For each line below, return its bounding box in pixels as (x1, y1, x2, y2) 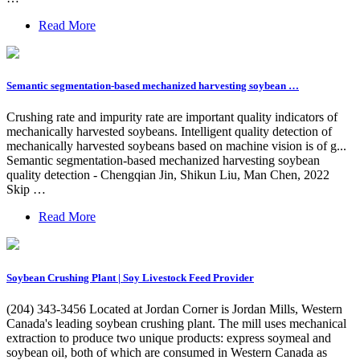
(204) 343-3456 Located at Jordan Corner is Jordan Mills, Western (6, 301, 342, 316)
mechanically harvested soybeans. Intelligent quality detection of (6, 125, 332, 139)
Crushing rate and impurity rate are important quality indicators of (6, 110, 337, 125)
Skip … (6, 182, 46, 197)
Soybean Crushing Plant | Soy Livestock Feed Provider (6, 271, 254, 284)
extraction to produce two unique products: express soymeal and (6, 330, 331, 345)
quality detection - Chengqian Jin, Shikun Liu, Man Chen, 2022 (6, 168, 329, 182)
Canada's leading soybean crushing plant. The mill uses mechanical (6, 316, 346, 330)
